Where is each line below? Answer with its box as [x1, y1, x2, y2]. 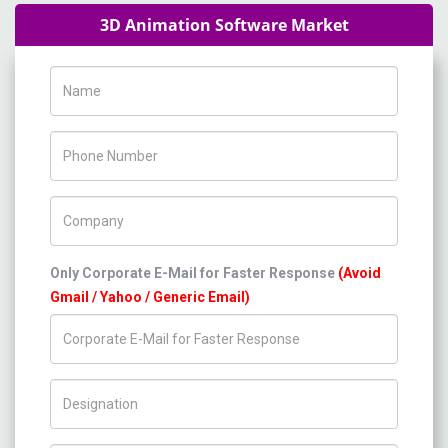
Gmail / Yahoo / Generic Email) [50, 289, 250, 305]
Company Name [49, 199, 154, 215]
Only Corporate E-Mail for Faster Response [50, 265, 338, 281]
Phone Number [49, 134, 148, 150]
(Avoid [338, 265, 381, 281]
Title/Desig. [49, 382, 128, 398]
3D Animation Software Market [99, 14, 349, 36]
